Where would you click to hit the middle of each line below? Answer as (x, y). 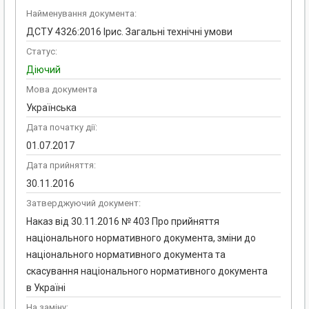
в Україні (46, 288)
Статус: (42, 52)
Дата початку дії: (62, 128)
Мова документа (62, 90)
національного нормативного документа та (126, 255)
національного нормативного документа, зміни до (141, 238)
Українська (51, 108)
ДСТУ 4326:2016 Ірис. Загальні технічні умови (129, 32)
